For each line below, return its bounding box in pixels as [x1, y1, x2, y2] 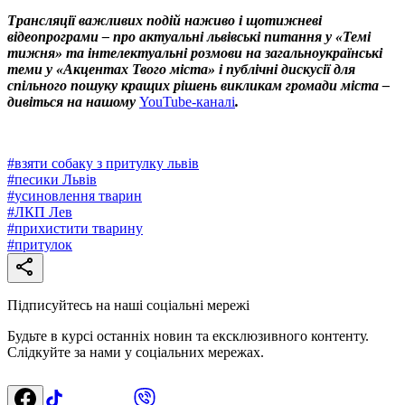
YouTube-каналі [139, 94, 235, 110]
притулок [14, 237, 72, 253]
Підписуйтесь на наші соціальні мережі [7, 297, 250, 314]
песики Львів [14, 172, 97, 188]
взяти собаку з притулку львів [14, 155, 199, 172]
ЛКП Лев [14, 204, 72, 221]
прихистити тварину [14, 221, 143, 237]
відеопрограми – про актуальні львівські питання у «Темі [7, 29, 371, 45]
